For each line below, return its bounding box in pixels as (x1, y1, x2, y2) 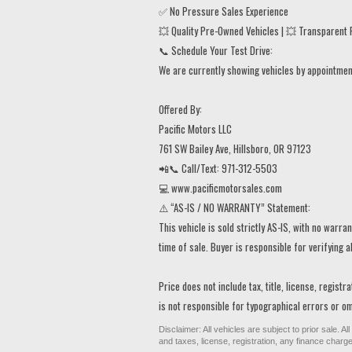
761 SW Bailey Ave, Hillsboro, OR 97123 (159, 140, 311, 156)
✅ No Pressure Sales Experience (159, 2, 288, 19)
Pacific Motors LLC (159, 120, 232, 137)
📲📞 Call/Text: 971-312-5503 (159, 159, 277, 176)
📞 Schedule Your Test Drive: (159, 42, 273, 58)
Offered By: (159, 101, 202, 117)
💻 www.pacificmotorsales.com (159, 179, 282, 196)
